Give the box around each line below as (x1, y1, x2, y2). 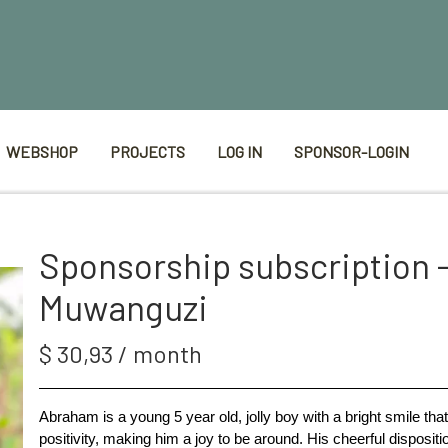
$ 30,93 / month (39, 339, 202, 368)
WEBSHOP (6, 142, 78, 161)
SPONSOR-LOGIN (294, 142, 409, 161)
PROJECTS (110, 142, 185, 161)
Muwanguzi (39, 286, 208, 328)
